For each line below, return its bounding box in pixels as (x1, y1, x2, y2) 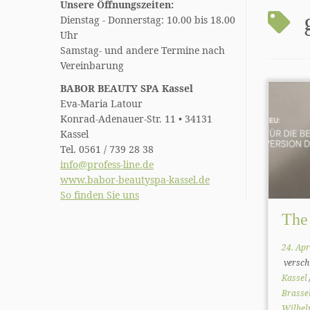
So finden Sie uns (60, 188, 139, 201)
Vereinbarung (60, 59, 127, 72)
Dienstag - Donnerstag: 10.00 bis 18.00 (60, 13, 235, 26)
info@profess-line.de (60, 158, 154, 171)
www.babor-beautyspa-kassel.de (60, 173, 210, 186)
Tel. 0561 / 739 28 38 (60, 143, 154, 156)
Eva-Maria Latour (60, 97, 143, 110)
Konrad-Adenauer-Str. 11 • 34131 (60, 112, 212, 125)
